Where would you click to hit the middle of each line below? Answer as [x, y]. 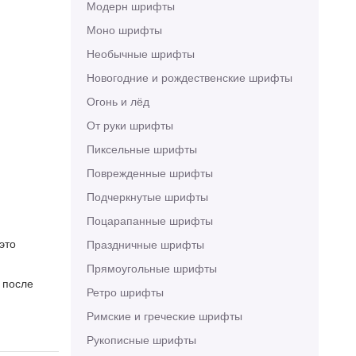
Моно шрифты [124, 29]
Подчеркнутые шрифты [147, 196]
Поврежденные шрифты [149, 172]
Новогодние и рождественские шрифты [189, 77]
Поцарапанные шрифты [149, 220]
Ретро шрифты [125, 292]
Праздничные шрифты [145, 244]
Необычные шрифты [140, 53]
